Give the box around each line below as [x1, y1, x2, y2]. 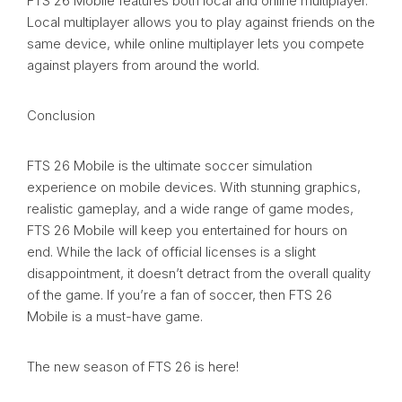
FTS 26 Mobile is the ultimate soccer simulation [27, 157, 312, 175]
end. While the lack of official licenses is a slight [27, 243, 316, 261]
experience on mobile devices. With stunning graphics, [27, 179, 361, 197]
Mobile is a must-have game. [27, 308, 203, 326]
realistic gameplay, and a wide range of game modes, [27, 200, 354, 218]
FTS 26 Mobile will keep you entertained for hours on [27, 222, 347, 240]
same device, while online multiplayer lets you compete [27, 35, 364, 53]
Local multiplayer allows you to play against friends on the [27, 13, 375, 31]
